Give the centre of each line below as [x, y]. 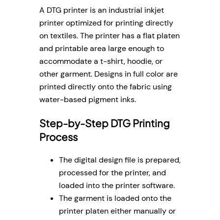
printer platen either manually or [117, 211]
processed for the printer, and [112, 173]
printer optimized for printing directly [106, 23]
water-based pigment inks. [88, 100]
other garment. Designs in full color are [109, 74]
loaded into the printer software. [117, 186]
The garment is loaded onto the [115, 198]
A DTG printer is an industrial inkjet [102, 10]
